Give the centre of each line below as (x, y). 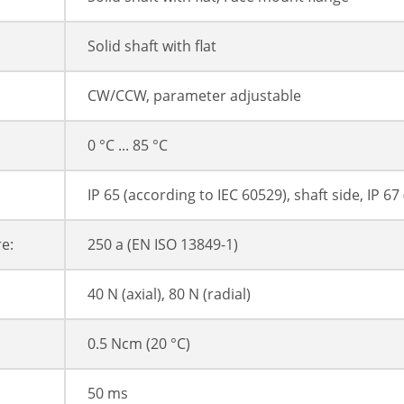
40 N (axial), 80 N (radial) (169, 294)
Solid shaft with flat (152, 46)
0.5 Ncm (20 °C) (139, 344)
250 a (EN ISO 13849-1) (163, 245)
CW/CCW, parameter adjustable (194, 96)
